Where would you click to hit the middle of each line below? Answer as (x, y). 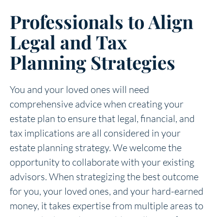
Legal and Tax (68, 42)
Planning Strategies (97, 62)
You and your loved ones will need (79, 89)
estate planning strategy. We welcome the (96, 147)
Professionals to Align (101, 21)
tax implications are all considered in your (95, 133)
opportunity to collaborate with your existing (102, 162)
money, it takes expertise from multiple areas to (107, 205)
